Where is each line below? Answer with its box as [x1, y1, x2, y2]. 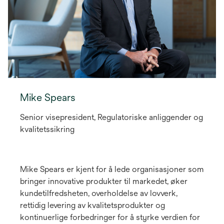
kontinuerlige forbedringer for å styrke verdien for [20, 212, 200, 222]
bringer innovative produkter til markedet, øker [20, 176, 187, 186]
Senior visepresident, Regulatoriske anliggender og [20, 112, 203, 122]
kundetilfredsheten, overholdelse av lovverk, [20, 188, 177, 198]
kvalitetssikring [20, 124, 74, 134]
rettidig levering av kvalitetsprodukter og [20, 200, 165, 210]
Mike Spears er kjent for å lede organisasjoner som [20, 164, 204, 174]
